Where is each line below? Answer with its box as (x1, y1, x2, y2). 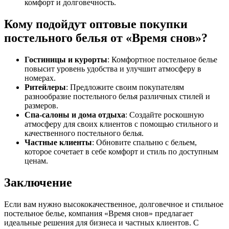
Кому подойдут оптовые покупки (4, 17, 188, 31)
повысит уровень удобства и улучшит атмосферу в (25, 64, 201, 74)
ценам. (25, 156, 48, 166)
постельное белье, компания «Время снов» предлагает (4, 209, 193, 218)
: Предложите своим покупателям (66, 83, 184, 92)
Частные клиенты (25, 138, 92, 147)
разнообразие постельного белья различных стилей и (25, 92, 210, 101)
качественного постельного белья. (25, 129, 144, 138)
